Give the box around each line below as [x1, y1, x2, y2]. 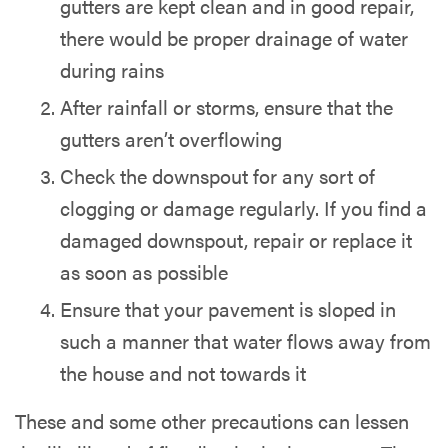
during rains [60, 55, 164, 85]
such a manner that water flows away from [60, 326, 431, 356]
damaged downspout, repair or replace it [60, 225, 412, 255]
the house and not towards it [60, 358, 306, 388]
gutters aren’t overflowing [60, 124, 282, 154]
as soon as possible [60, 257, 228, 287]
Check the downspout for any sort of [60, 161, 375, 191]
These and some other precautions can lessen [15, 406, 410, 436]
